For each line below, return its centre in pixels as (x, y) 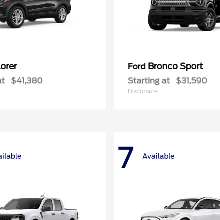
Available (158, 156)
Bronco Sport (175, 66)
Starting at (149, 81)
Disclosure (143, 91)
